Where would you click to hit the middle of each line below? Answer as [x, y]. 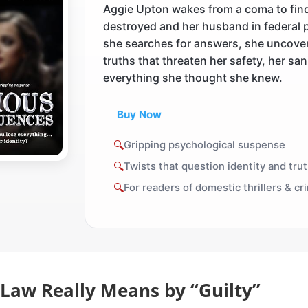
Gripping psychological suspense [204, 145]
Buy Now [139, 115]
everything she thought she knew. [193, 78]
